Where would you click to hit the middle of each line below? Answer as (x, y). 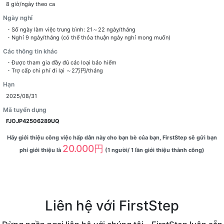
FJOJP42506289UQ (32, 121)
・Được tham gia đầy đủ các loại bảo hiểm (61, 63)
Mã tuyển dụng (24, 109)
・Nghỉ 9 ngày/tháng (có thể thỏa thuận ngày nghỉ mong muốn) (88, 37)
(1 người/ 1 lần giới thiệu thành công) (154, 150)
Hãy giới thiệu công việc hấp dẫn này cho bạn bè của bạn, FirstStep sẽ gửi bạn (112, 137)
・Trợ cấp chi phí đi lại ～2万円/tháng (54, 71)
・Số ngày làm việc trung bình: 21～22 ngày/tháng (70, 29)
